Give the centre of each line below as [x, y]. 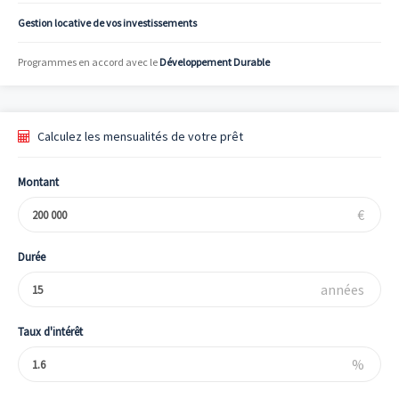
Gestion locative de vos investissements [107, 23]
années [342, 289]
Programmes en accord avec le [89, 62]
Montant [38, 182]
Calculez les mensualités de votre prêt [139, 136]
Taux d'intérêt [50, 332]
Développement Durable [215, 62]
